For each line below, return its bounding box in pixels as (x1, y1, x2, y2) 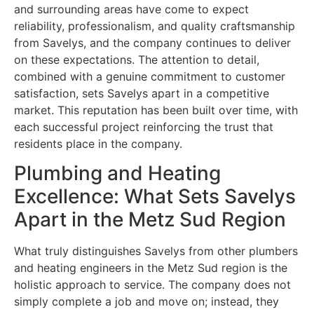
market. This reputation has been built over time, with (14, 102, 298, 117)
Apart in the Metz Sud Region (14, 207, 286, 232)
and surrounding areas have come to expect (14, 1, 249, 16)
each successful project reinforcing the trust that (14, 119, 273, 134)
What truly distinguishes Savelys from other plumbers (14, 244, 298, 259)
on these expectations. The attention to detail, (14, 52, 259, 67)
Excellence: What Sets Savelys (14, 184, 296, 209)
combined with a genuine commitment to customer (14, 69, 285, 83)
